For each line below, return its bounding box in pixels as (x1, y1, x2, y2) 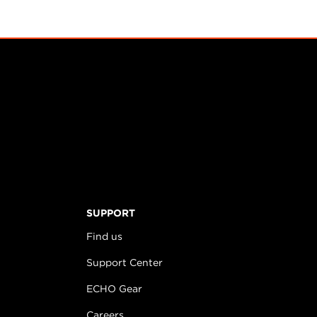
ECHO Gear (86, 283, 142, 294)
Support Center (86, 257, 163, 268)
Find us (86, 231, 122, 242)
